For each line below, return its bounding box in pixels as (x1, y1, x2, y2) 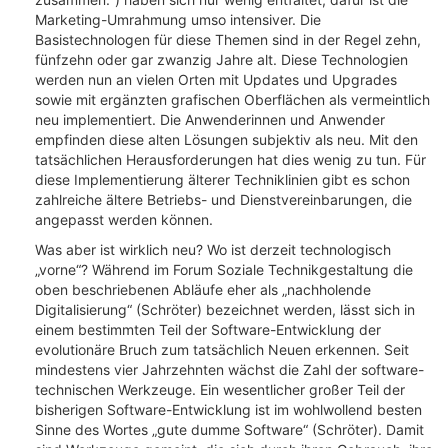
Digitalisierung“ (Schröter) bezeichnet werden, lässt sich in (35, 301, 415, 318)
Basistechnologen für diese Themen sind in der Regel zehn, (35, 31, 421, 48)
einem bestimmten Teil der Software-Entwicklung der (35, 321, 381, 338)
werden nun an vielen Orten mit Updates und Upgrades (35, 71, 397, 88)
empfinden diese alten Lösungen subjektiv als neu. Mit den (35, 131, 418, 148)
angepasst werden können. (35, 211, 213, 228)
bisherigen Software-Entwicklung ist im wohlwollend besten (35, 401, 422, 418)
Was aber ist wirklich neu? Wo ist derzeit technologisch (35, 241, 391, 258)
